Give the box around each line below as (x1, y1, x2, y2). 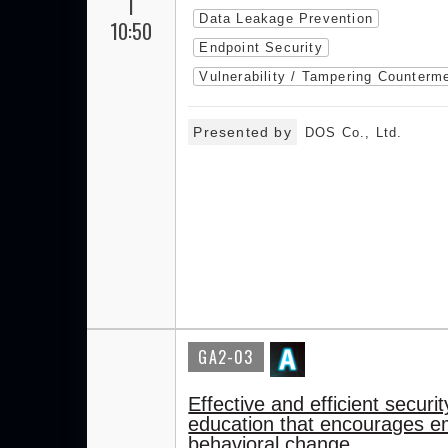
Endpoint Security (199, 40, 323, 55)
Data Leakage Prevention (199, 11, 373, 26)
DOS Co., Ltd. (304, 125, 403, 140)
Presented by (193, 124, 292, 140)
